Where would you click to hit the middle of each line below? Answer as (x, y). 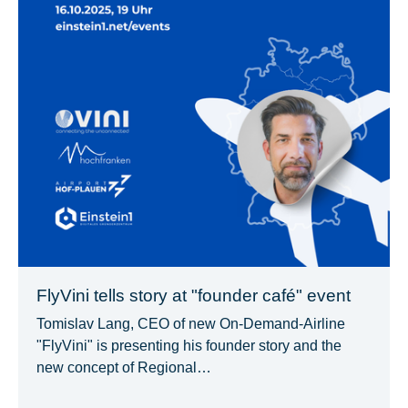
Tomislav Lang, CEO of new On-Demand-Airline (191, 324)
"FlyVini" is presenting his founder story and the (189, 346)
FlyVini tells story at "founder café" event (194, 296)
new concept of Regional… (124, 367)
